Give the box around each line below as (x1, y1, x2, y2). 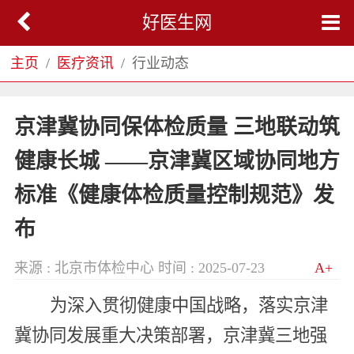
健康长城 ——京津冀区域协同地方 (13, 149, 340, 173)
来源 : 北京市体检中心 (13, 260, 154, 277)
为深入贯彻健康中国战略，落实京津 (49, 295, 328, 315)
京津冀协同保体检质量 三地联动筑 (13, 115, 340, 139)
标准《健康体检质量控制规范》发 (13, 183, 334, 207)
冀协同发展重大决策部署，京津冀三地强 (13, 325, 327, 345)
